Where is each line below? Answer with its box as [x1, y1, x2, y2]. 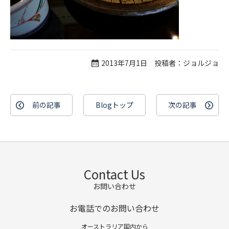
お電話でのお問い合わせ [70, 202, 159, 214]
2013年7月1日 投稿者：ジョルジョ [101, 58, 219, 68]
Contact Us [84, 165, 145, 183]
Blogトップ [95, 100, 133, 110]
